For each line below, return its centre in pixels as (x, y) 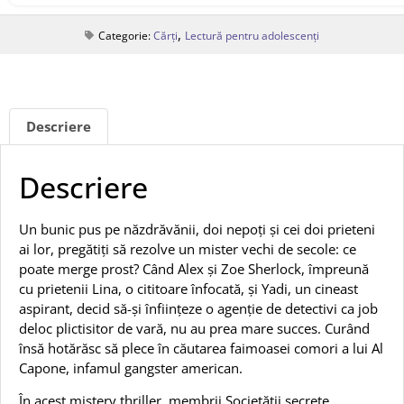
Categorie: (126, 35)
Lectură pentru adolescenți (252, 35)
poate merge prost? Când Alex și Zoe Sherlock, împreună (194, 268)
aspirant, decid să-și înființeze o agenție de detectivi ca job (198, 308)
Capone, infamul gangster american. (131, 367)
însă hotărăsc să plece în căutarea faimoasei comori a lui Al (201, 348)
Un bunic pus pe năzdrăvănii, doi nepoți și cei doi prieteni (197, 229)
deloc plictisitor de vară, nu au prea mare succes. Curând (194, 328)
